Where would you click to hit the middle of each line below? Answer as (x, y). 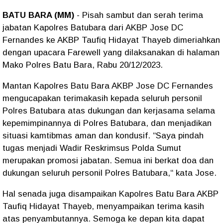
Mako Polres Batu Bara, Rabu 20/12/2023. (83, 65)
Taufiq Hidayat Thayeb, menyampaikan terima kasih (103, 206)
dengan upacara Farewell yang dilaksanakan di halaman (111, 52)
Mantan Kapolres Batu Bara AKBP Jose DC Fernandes (108, 86)
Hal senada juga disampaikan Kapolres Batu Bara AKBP (111, 194)
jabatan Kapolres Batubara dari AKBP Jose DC (93, 27)
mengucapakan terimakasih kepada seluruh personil (102, 98)
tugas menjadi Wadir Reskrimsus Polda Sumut (92, 148)
